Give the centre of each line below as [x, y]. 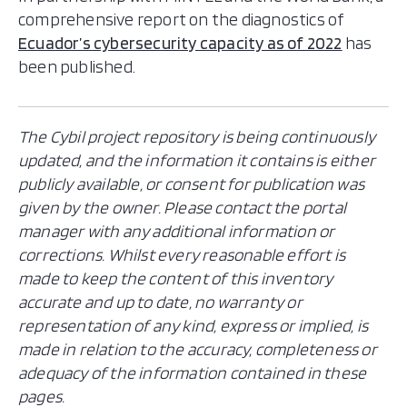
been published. [77, 67]
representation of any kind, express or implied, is [194, 326]
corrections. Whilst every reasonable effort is [182, 255]
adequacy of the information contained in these [193, 373]
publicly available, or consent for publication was [192, 184]
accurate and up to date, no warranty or [160, 302]
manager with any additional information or [177, 231]
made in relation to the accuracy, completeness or [198, 349]
